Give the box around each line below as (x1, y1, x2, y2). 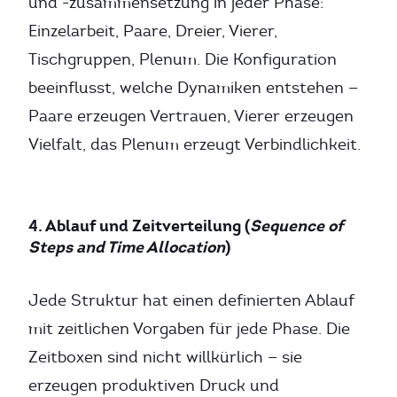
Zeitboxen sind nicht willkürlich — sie (28, 347, 302, 367)
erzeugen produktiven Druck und (28, 376, 279, 395)
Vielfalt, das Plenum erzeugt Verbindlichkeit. (28, 135, 361, 154)
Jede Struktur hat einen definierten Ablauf (28, 291, 354, 310)
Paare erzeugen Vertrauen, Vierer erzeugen (28, 106, 354, 126)
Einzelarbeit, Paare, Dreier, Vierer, (28, 21, 277, 41)
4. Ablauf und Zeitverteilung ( (28, 215, 250, 236)
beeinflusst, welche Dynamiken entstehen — (28, 78, 358, 97)
